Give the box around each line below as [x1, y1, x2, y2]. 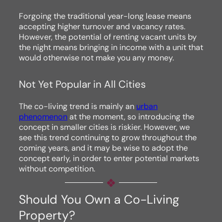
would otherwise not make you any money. [19, 53, 174, 63]
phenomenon [19, 111, 67, 122]
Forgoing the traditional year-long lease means [19, 11, 191, 22]
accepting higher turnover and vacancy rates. [19, 21, 185, 32]
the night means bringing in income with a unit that [19, 42, 203, 53]
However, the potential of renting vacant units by [19, 32, 197, 43]
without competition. [19, 163, 95, 174]
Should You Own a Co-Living [19, 191, 179, 208]
